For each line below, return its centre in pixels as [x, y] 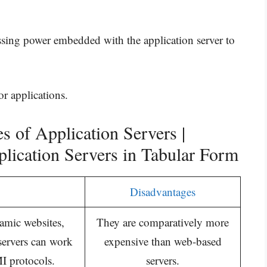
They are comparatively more [163, 222]
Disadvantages [163, 191]
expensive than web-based [163, 241]
